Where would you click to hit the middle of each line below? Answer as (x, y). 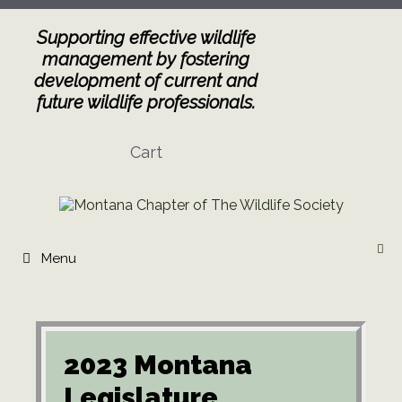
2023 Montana (158, 365)
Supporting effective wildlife (146, 38)
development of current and (146, 81)
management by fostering (146, 59)
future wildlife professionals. (146, 102)
